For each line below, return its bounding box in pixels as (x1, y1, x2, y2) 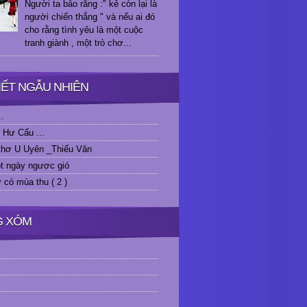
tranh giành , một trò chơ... (25, 37, 132, 48)
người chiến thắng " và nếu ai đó (25, 11, 156, 22)
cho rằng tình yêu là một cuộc (25, 24, 144, 35)
